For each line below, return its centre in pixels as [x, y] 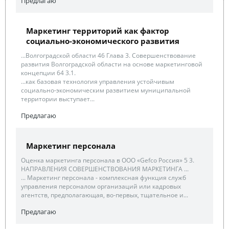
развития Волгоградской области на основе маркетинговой [112, 64]
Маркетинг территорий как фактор [98, 30]
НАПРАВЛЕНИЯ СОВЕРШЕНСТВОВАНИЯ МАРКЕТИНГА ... [105, 169]
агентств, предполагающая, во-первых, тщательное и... [105, 195]
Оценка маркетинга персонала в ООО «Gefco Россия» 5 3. [108, 160]
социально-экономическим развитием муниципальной [106, 90]
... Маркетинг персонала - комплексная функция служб [104, 177]
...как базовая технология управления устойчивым [98, 81]
